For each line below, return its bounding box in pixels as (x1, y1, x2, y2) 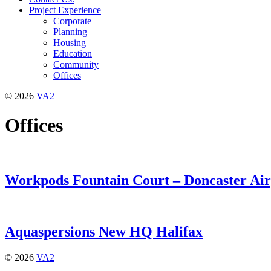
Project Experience (29, 4, 101, 15)
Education (53, 48, 92, 59)
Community (53, 59, 99, 70)
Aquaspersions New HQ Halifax (5, 224, 203, 240)
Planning (53, 26, 87, 37)
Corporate (53, 15, 91, 26)
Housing (53, 37, 86, 48)
